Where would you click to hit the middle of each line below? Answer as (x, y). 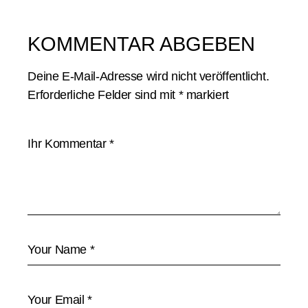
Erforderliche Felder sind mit (103, 95)
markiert (206, 95)
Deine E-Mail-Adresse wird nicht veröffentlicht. (148, 76)
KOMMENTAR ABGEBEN (142, 44)
